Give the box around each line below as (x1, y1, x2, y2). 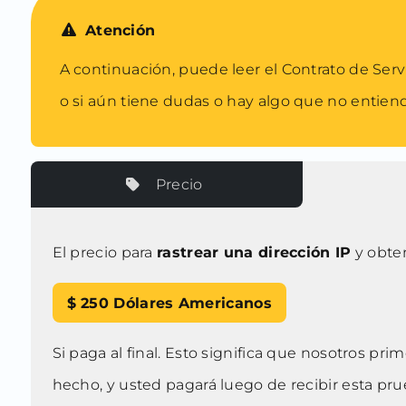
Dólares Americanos (113, 294, 272, 312)
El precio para (52, 243, 158, 261)
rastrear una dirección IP (157, 243, 352, 261)
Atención (84, 21, 156, 39)
